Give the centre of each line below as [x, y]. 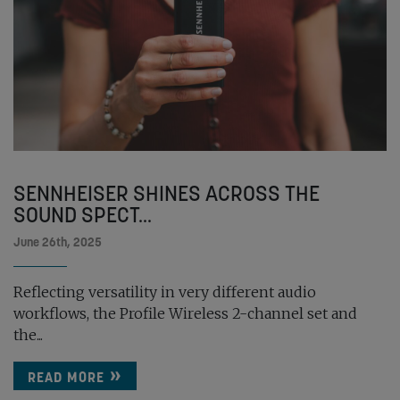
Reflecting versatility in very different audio [165, 292]
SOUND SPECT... [83, 215]
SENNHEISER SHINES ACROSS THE [167, 194]
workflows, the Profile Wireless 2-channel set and [185, 314]
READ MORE [66, 377]
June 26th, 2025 [58, 242]
